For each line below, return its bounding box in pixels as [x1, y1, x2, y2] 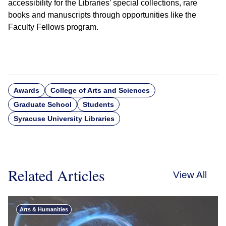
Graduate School [14, 100, 72, 108]
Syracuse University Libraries [14, 115, 115, 123]
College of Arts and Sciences [50, 86, 150, 94]
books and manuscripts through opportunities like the [8, 11, 196, 19]
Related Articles [8, 165, 105, 185]
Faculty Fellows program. [8, 23, 98, 31]
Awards [14, 86, 39, 94]
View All [173, 169, 207, 180]
